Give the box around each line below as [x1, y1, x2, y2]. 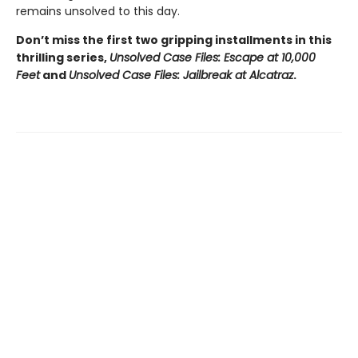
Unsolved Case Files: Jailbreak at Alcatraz [69, 67, 293, 83]
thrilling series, [16, 50, 109, 66]
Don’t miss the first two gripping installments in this [16, 32, 332, 48]
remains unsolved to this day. [16, 3, 180, 19]
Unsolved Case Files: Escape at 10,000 [109, 50, 316, 66]
